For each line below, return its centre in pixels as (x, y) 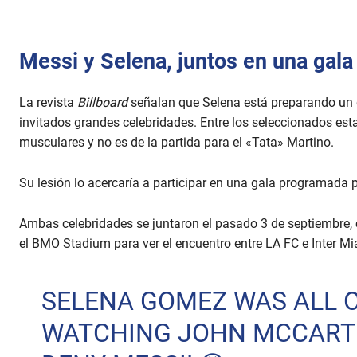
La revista (48, 103)
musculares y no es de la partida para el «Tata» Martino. (177, 143)
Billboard (102, 103)
